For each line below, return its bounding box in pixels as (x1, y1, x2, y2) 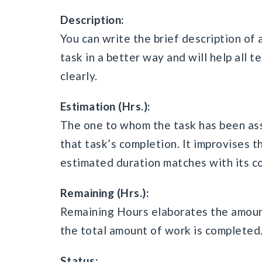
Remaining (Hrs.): (60, 186, 150, 199)
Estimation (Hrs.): (60, 99, 151, 113)
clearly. (60, 69, 98, 82)
